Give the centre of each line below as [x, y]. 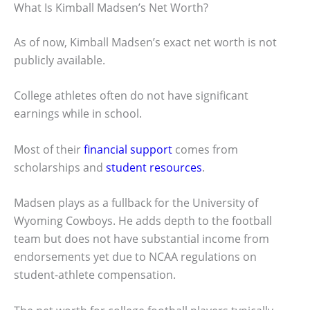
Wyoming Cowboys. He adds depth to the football [143, 221]
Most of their [49, 149]
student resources [154, 167]
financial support [128, 149]
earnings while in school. [78, 114]
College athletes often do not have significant [131, 96]
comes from [205, 149]
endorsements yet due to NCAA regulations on [135, 257]
